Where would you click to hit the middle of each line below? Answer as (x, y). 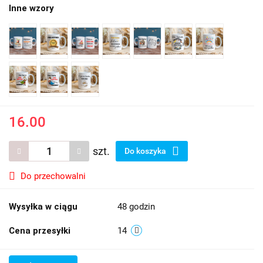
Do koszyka (146, 151)
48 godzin (136, 206)
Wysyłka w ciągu (43, 206)
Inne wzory (31, 8)
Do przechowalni (53, 176)
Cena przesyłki (40, 230)
